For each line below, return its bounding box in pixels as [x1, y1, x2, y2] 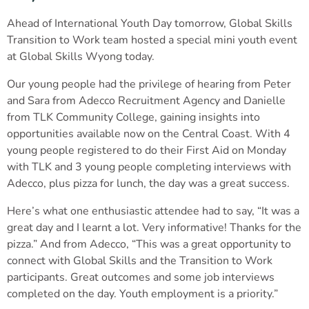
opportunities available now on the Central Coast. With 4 [7, 126, 290, 141]
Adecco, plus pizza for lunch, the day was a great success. [7, 175, 290, 191]
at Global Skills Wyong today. [7, 48, 154, 64]
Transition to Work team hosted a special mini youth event [7, 32, 297, 48]
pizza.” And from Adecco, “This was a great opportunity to [7, 236, 291, 252]
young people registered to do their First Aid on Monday [7, 142, 286, 158]
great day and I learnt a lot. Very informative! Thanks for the [7, 219, 301, 235]
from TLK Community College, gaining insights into [7, 109, 260, 125]
